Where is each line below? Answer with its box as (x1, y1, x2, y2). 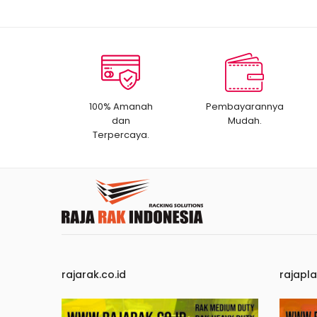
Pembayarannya (205, 100, 284, 113)
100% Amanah (88, 100, 153, 113)
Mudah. (227, 114, 262, 127)
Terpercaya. (92, 128, 149, 142)
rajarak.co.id (62, 267, 126, 282)
